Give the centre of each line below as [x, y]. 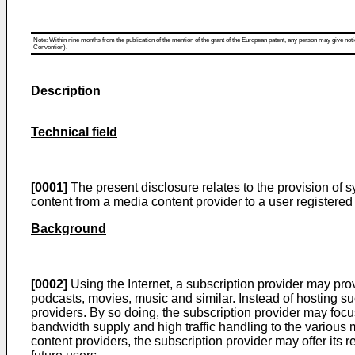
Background [69, 229]
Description [66, 91]
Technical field [74, 132]
